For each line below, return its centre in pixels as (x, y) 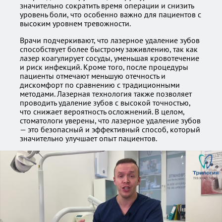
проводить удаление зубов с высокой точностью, (105, 103)
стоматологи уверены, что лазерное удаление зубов (110, 120)
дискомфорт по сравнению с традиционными (100, 85)
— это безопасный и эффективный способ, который (110, 129)
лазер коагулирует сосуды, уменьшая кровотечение (110, 58)
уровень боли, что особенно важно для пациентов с (111, 14)
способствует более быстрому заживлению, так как (109, 49)
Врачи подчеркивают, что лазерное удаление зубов (110, 40)
